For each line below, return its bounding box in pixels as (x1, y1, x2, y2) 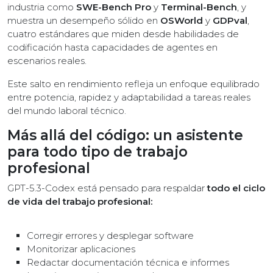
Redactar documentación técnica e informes (27, 257, 229, 268)
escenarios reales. (7, 55, 87, 66)
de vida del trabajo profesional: (7, 196, 152, 207)
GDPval (213, 15, 247, 26)
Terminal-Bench (161, 1, 237, 13)
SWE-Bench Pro (76, 1, 151, 13)
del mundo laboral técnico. (7, 105, 126, 116)
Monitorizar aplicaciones (27, 243, 135, 255)
